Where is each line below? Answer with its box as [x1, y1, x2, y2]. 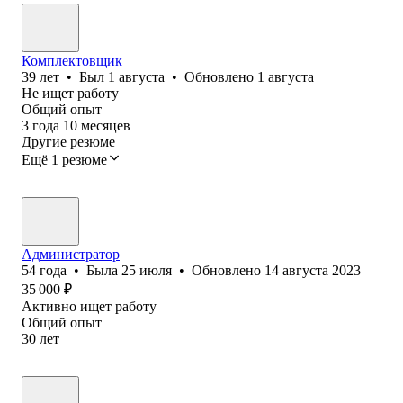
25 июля [121, 262, 172, 278]
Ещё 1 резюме [22, 151, 107, 167]
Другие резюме [22, 133, 115, 149]
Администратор [22, 246, 120, 262]
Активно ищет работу [22, 298, 157, 314]
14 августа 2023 [264, 262, 361, 278]
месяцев [81, 117, 130, 133]
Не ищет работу [22, 85, 119, 101]
